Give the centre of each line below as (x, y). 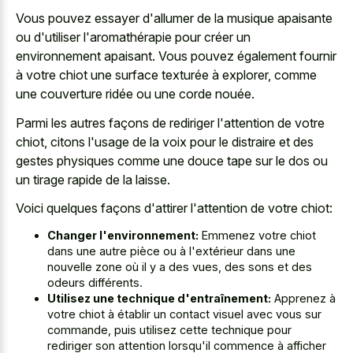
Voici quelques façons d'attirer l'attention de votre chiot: (174, 208)
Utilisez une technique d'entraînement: (159, 298)
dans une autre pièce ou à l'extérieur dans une (171, 251)
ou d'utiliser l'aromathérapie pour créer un (133, 37)
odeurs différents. (95, 282)
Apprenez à (303, 298)
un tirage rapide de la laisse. (93, 179)
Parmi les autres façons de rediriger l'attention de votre (170, 123)
